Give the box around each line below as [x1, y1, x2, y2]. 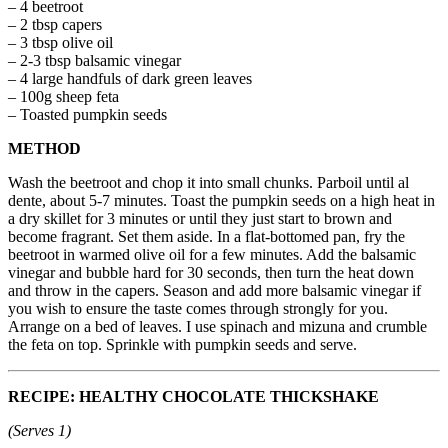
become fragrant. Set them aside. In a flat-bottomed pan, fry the [8, 227, 405, 245]
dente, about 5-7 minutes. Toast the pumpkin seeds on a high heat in [8, 191, 435, 209]
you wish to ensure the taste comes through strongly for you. [8, 299, 388, 317]
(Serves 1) [8, 421, 71, 439]
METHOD [8, 139, 81, 157]
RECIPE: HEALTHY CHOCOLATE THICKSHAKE [8, 387, 383, 405]
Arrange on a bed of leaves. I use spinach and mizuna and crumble [8, 317, 427, 335]
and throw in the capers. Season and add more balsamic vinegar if [8, 281, 421, 299]
